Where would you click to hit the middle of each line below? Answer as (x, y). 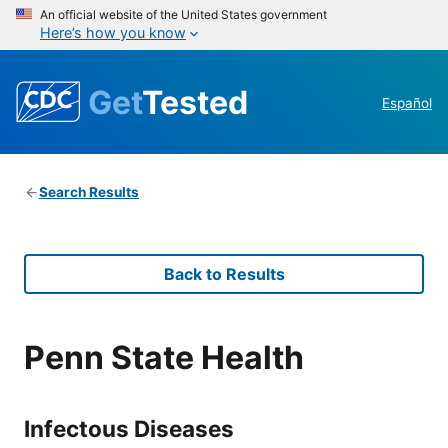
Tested (195, 102)
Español (407, 103)
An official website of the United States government (183, 14)
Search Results (88, 192)
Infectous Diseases (129, 428)
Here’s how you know (113, 32)
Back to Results (224, 274)
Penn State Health (164, 357)
